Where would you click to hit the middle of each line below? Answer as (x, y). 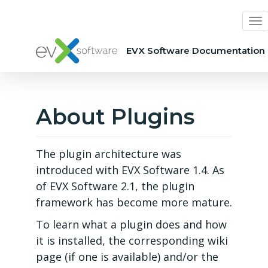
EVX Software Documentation (195, 51)
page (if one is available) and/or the (127, 257)
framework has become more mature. (134, 202)
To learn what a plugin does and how (131, 224)
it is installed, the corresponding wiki (132, 240)
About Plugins (115, 117)
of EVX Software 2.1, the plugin (115, 186)
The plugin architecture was (109, 154)
